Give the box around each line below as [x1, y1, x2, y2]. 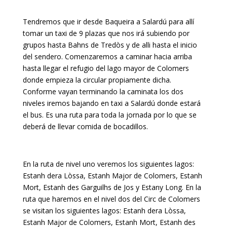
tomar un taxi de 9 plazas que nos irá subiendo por [22, 28, 190, 38]
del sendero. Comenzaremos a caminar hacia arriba [22, 52, 192, 61]
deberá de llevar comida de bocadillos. [22, 122, 148, 131]
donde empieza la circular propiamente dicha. [22, 75, 171, 85]
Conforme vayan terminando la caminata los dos [22, 87, 183, 96]
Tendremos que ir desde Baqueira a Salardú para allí [22, 17, 194, 26]
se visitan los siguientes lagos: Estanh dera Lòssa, [22, 206, 186, 215]
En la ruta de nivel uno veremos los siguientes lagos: [22, 159, 194, 169]
